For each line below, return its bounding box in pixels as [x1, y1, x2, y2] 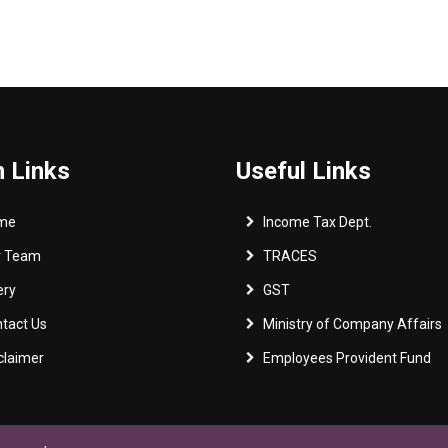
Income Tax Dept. [262, 214, 372, 230]
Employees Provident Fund [262, 350, 431, 366]
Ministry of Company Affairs [262, 316, 442, 332]
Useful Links [235, 157, 371, 185]
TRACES [262, 248, 317, 264]
